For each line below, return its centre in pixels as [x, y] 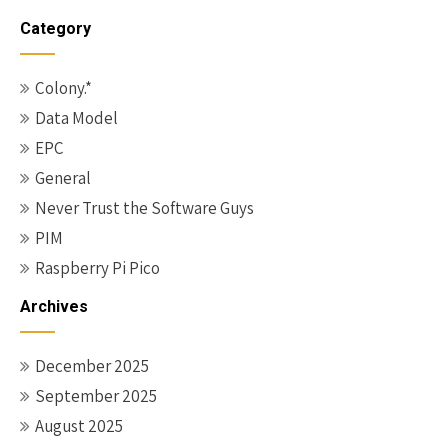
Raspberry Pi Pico [97, 268]
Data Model [76, 118]
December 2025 [92, 366]
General [63, 178]
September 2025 [96, 396]
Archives [54, 306]
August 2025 [79, 426]
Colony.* [63, 88]
